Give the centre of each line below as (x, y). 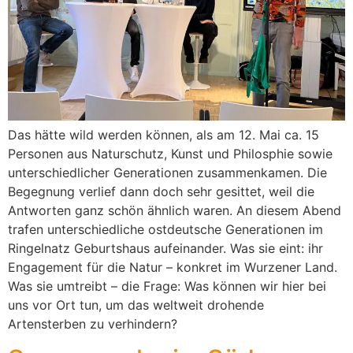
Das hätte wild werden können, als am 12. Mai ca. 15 (163, 135)
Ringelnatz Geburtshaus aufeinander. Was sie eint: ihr (165, 248)
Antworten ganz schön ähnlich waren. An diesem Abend (175, 210)
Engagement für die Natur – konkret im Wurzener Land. (173, 267)
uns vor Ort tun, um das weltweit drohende (136, 305)
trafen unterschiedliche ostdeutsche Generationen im (165, 229)
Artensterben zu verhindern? (93, 324)
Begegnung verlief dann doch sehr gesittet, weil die (161, 191)
